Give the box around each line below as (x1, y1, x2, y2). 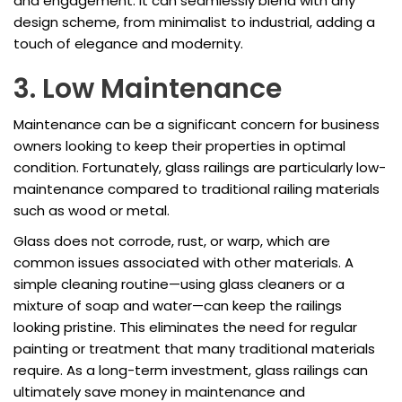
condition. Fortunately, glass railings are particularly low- (13, 158, 386, 178)
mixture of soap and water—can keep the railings (13, 296, 342, 316)
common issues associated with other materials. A (13, 253, 354, 273)
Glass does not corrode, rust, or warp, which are (13, 232, 330, 251)
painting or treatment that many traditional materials (13, 339, 375, 359)
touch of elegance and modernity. (13, 34, 243, 54)
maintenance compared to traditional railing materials (13, 179, 380, 199)
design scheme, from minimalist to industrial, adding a (13, 13, 375, 32)
